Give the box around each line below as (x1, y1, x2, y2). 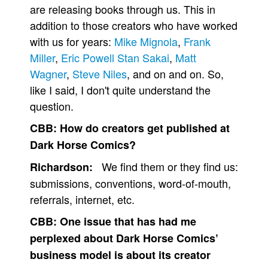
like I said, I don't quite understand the (30, 82, 211, 98)
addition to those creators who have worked (30, 17, 237, 33)
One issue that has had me (60, 214, 196, 229)
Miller (30, 50, 55, 65)
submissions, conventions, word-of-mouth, (30, 175, 231, 191)
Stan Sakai (117, 50, 169, 65)
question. (30, 98, 74, 114)
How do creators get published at (60, 120, 230, 136)
